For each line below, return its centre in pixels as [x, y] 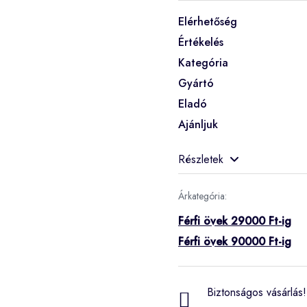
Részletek [201, 159]
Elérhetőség [208, 21]
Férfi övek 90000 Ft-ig [235, 241]
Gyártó [196, 83]
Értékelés [201, 42]
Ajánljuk [198, 124]
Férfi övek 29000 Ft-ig [235, 221]
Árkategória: [202, 196]
